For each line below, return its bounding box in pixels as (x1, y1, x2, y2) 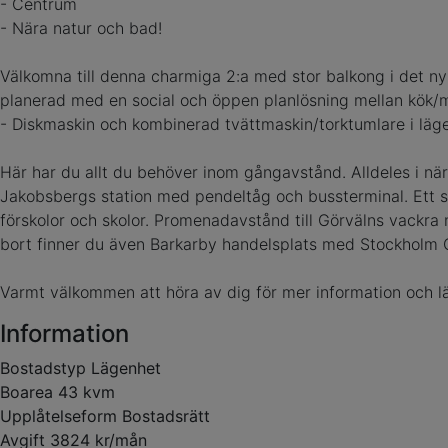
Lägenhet (91, 358, 161, 378)
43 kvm (58, 382, 115, 402)
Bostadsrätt (122, 406, 210, 426)
